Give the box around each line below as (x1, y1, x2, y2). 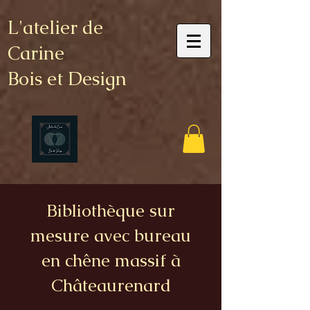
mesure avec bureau (30, 224, 191, 246)
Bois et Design (8, 66, 127, 91)
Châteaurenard (51, 273, 171, 296)
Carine (8, 41, 64, 65)
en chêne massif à (41, 248, 181, 271)
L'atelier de (8, 15, 103, 39)
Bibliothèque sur (46, 199, 175, 221)
